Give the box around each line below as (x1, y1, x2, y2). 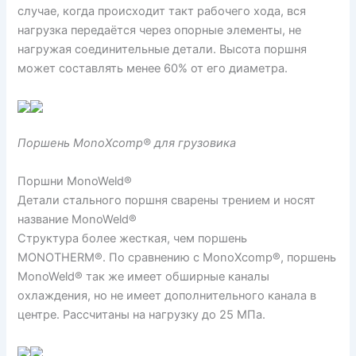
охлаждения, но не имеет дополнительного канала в (17, 288, 317, 303)
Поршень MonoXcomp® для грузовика (17, 136, 237, 151)
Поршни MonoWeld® (17, 173, 133, 188)
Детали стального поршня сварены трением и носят (17, 192, 316, 207)
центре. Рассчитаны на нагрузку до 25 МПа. (17, 307, 266, 322)
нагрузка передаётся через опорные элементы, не (17, 22, 302, 37)
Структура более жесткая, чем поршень (17, 230, 248, 246)
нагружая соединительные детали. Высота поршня (17, 41, 308, 56)
